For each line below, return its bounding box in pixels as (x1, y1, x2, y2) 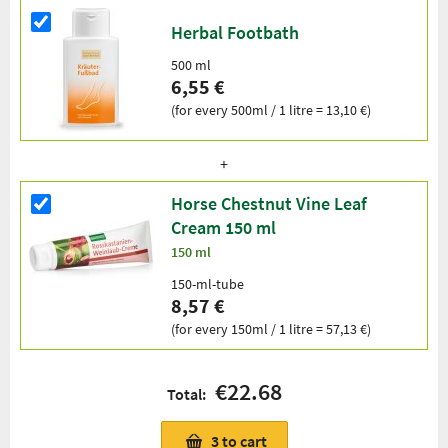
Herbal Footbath (171, 20, 299, 44)
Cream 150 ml (171, 216, 276, 240)
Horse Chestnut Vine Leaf (171, 192, 367, 216)
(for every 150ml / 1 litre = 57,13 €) (171, 320, 371, 339)
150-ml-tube (171, 275, 244, 294)
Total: (166, 384, 215, 405)
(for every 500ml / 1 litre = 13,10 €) (171, 100, 371, 119)
